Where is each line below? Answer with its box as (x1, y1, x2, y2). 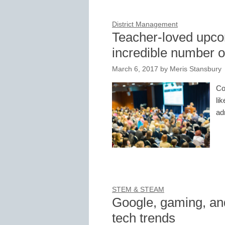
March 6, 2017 (112, 65, 158, 73)
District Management (112, 21, 178, 29)
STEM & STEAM (112, 185, 164, 193)
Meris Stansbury (170, 65, 221, 73)
